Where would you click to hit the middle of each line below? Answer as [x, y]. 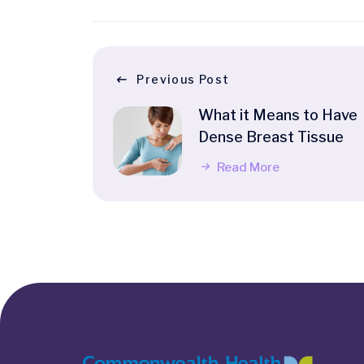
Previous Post [183, 80]
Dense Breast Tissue [271, 137]
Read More [247, 168]
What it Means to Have [278, 115]
